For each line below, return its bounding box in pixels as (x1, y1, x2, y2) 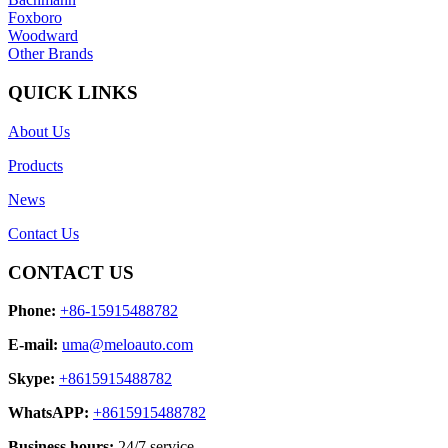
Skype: (8, 370, 55, 388)
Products (8, 156, 63, 174)
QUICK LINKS (8, 82, 138, 104)
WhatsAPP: (8, 404, 89, 422)
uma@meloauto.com (62, 336, 193, 354)
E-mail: (8, 336, 58, 354)
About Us (8, 122, 70, 140)
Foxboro (8, 9, 62, 27)
